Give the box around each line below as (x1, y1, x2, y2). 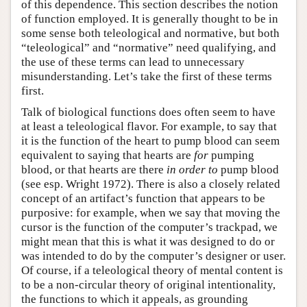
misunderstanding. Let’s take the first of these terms (21, 69, 272, 83)
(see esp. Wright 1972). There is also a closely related (21, 177, 280, 191)
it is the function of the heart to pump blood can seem (21, 134, 280, 147)
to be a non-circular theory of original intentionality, (21, 278, 275, 291)
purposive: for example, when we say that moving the (21, 206, 280, 219)
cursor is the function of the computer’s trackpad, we (21, 220, 278, 234)
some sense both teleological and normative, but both (21, 26, 280, 40)
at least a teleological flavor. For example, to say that (21, 119, 277, 133)
